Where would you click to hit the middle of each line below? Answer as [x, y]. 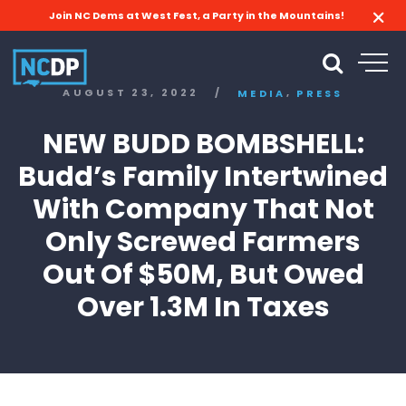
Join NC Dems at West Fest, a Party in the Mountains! [196, 15]
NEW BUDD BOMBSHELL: [203, 144]
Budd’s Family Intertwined [203, 176]
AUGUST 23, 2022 [131, 93]
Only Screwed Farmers [203, 242]
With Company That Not [203, 209]
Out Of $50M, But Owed [203, 274]
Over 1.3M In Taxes [203, 307]
